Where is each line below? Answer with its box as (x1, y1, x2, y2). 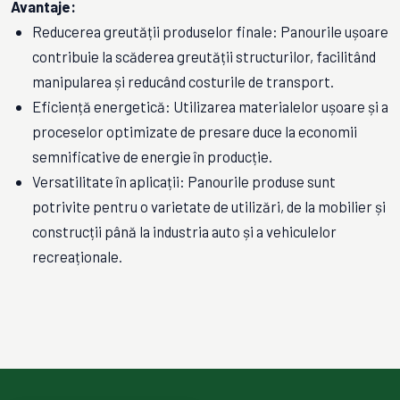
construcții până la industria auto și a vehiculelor (32, 222, 337, 240)
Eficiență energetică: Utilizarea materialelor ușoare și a (32, 97, 388, 115)
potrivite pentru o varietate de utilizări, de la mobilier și (32, 197, 386, 215)
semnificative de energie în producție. (32, 147, 272, 165)
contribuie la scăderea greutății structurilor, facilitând (32, 47, 376, 65)
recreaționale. (32, 247, 122, 265)
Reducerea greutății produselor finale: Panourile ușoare (32, 22, 388, 40)
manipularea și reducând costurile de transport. (32, 72, 334, 90)
